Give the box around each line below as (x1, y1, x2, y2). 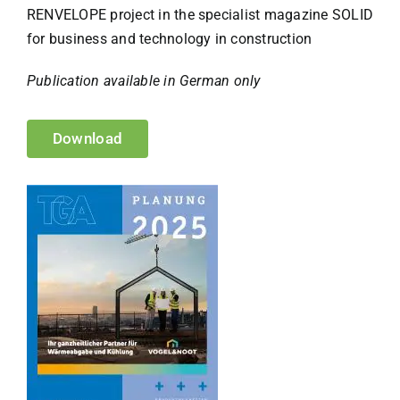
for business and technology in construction (26, 29, 312, 47)
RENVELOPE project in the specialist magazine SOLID (26, 5, 373, 23)
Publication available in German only (26, 71, 261, 89)
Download (52, 129, 123, 147)
